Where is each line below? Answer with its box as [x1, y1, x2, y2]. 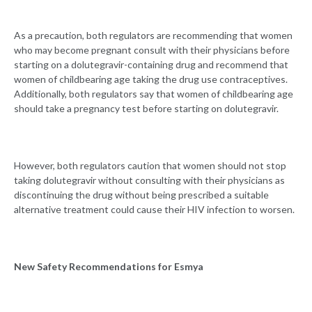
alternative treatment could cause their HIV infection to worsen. [14, 203, 297, 216]
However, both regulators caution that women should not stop [14, 159, 286, 172]
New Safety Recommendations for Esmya [14, 260, 205, 273]
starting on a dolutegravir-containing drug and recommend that [14, 58, 288, 71]
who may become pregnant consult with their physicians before [14, 44, 290, 56]
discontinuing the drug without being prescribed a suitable [14, 189, 269, 201]
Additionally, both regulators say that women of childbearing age [14, 88, 293, 100]
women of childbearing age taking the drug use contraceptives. [14, 73, 288, 86]
